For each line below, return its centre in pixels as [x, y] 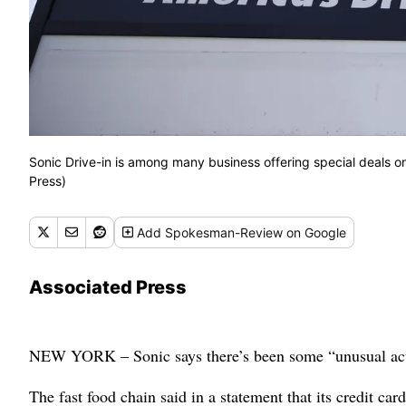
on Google [315, 232]
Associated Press [108, 287]
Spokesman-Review [224, 232]
